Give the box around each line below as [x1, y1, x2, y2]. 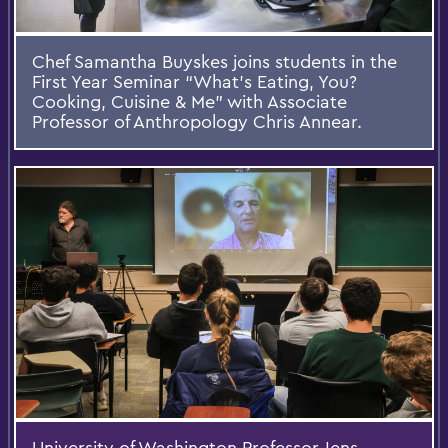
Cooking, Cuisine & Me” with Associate [32, 90, 347, 114]
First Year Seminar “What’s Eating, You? [32, 70, 357, 94]
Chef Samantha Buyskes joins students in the [32, 50, 397, 74]
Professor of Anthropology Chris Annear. [32, 110, 362, 134]
